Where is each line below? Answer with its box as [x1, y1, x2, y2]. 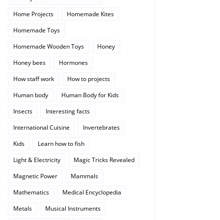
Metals [13, 204, 32, 213]
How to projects [67, 75, 110, 83]
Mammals [71, 172, 98, 180]
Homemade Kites [67, 10, 114, 18]
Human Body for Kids [61, 91, 119, 99]
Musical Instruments [45, 204, 101, 213]
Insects [13, 107, 32, 115]
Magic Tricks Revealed [74, 156, 135, 164]
